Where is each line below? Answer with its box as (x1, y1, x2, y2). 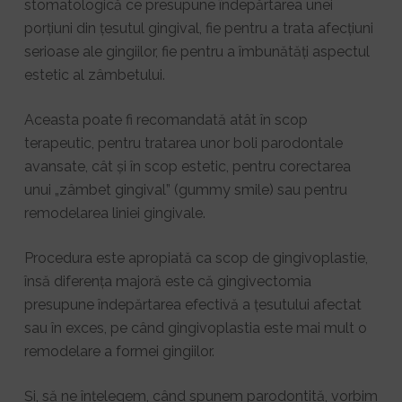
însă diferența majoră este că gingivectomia (23, 273, 311, 291)
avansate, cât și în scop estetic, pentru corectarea (23, 158, 351, 176)
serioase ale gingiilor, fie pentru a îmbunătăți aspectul (23, 43, 370, 61)
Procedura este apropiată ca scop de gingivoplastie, (23, 249, 368, 267)
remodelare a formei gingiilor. (23, 343, 214, 361)
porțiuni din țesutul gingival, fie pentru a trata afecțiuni (23, 20, 373, 38)
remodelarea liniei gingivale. (23, 205, 205, 223)
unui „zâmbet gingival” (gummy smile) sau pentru (23, 181, 347, 199)
